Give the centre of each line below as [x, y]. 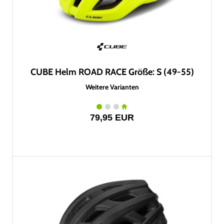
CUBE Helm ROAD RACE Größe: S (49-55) [112, 72]
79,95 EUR [112, 117]
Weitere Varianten [112, 87]
